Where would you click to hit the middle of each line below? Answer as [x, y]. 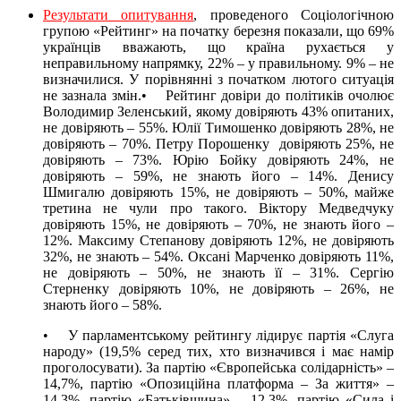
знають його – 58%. [102, 304]
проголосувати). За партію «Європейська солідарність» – [218, 367]
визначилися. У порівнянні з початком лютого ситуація [218, 79]
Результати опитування [119, 14]
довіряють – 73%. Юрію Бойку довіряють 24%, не [218, 159]
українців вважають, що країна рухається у [218, 47]
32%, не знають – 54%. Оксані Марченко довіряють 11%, [218, 256]
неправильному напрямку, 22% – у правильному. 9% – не [218, 63]
